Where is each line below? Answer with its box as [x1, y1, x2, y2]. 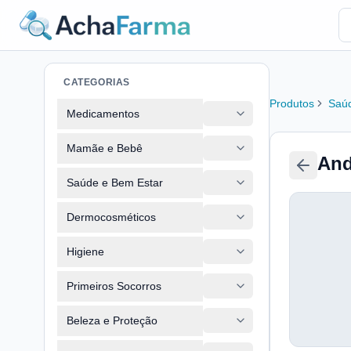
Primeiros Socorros [67, 279, 161, 292]
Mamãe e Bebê [67, 141, 143, 154]
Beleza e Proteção [67, 313, 157, 327]
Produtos [270, 97, 314, 110]
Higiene [67, 244, 104, 258]
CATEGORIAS [63, 77, 130, 88]
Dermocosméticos [67, 210, 156, 223]
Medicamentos [67, 107, 139, 120]
